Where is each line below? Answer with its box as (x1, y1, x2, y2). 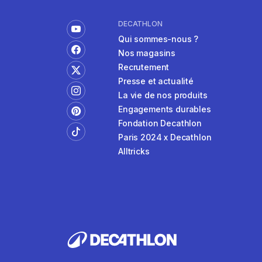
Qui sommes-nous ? (118, 34, 199, 44)
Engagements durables (118, 104, 211, 115)
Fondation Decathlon (118, 118, 202, 129)
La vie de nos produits (118, 90, 208, 101)
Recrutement (118, 62, 170, 73)
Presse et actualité (118, 76, 194, 87)
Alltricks (118, 146, 150, 157)
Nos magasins (118, 48, 176, 58)
